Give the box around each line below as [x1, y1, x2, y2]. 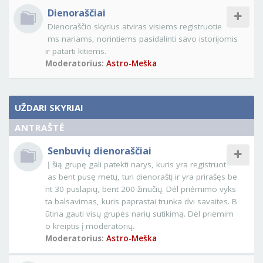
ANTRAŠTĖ [15, 122, 65, 133]
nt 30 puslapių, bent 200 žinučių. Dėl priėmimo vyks [45, 184, 236, 194]
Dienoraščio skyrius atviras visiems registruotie [48, 21, 222, 32]
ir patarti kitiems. [45, 46, 106, 56]
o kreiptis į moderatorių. [45, 221, 134, 231]
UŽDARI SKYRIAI [15, 102, 83, 113]
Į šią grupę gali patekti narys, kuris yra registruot [48, 159, 226, 170]
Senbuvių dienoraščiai [48, 144, 151, 157]
